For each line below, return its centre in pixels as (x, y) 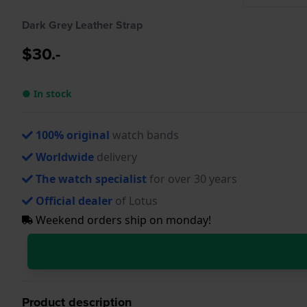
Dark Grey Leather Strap (82, 25)
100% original (73, 135)
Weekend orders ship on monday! (122, 220)
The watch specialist (91, 179)
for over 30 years (192, 179)
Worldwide (65, 157)
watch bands (144, 135)
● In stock (47, 93)
